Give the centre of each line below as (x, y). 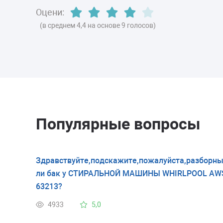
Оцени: (50, 12)
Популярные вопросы (118, 124)
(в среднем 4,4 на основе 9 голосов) (98, 25)
